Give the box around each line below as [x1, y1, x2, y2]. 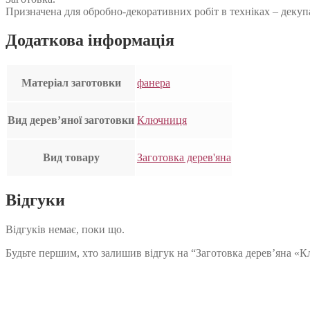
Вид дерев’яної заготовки [8, 114, 134, 127]
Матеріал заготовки [21, 77, 121, 89]
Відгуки [6, 191, 65, 210]
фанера [137, 77, 170, 89]
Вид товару [42, 152, 100, 164]
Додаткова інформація [6, 31, 174, 50]
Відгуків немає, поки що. [6, 224, 125, 236]
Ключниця [137, 114, 187, 127]
